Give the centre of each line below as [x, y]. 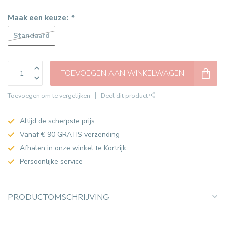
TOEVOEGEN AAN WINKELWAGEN [122, 73]
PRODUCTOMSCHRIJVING [59, 197]
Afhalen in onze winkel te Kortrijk [73, 148]
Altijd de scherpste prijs [57, 121]
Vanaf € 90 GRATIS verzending [70, 135]
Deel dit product [125, 96]
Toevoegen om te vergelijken [49, 96]
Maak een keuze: [39, 18]
